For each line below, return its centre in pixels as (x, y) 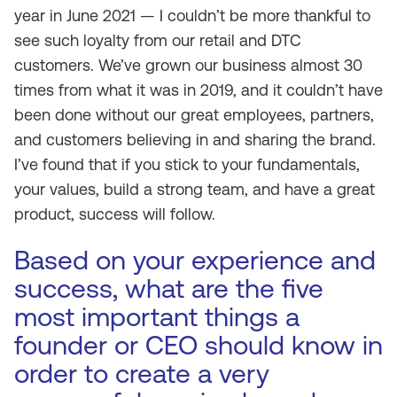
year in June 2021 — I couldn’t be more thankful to (192, 16)
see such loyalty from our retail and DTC (158, 40)
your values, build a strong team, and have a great (195, 189)
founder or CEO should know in (198, 345)
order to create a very (142, 374)
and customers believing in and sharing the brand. (195, 140)
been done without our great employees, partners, (194, 115)
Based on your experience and (195, 260)
